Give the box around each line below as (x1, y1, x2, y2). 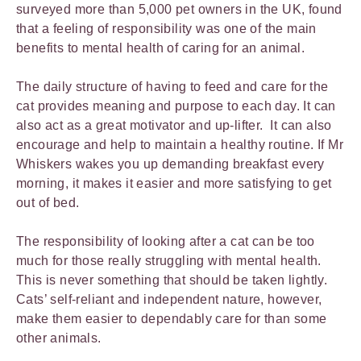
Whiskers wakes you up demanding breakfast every (16, 157, 325, 171)
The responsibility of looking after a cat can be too (16, 234, 315, 248)
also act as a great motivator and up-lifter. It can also (16, 118, 332, 132)
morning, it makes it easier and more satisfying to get (16, 176, 332, 190)
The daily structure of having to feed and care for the (16, 80, 329, 93)
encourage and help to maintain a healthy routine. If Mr (16, 138, 343, 151)
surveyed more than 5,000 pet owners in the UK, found (16, 2, 342, 16)
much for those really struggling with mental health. (16, 254, 322, 268)
